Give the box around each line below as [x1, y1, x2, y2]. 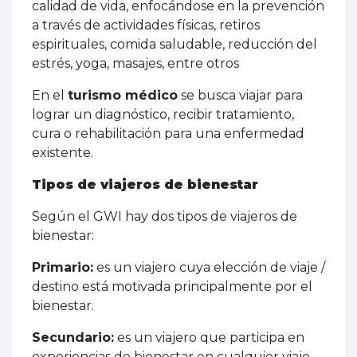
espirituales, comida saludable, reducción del [32, 37, 317, 53]
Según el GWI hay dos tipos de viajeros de [32, 209, 297, 225]
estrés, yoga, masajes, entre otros [32, 56, 239, 72]
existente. [32, 145, 93, 161]
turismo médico [68, 88, 178, 104]
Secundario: [32, 330, 114, 346]
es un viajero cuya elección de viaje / [93, 260, 325, 276]
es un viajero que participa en [114, 330, 304, 346]
